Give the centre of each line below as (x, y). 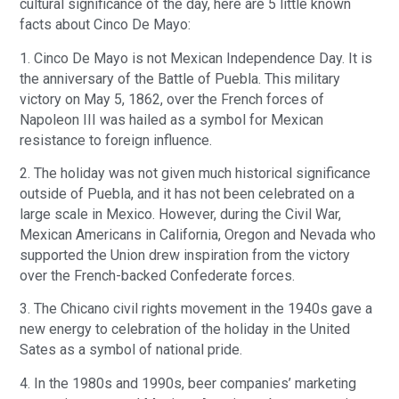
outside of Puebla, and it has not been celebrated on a (187, 194)
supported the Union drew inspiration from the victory (185, 256)
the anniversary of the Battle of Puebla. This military (180, 78)
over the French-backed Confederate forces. (158, 276)
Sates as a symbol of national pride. (131, 350)
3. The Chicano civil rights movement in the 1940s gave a (196, 309)
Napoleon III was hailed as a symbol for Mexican (172, 119)
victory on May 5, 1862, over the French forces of (172, 99)
